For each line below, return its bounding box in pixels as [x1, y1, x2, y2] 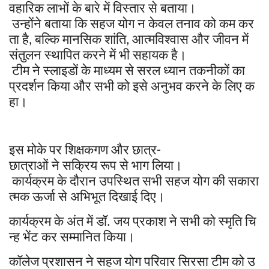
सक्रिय [62, 155, 97, 174]
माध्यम [94, 60, 122, 79]
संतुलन [9, 44, 41, 63]
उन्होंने [12, 13, 41, 32]
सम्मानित [60, 226, 100, 245]
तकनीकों [189, 60, 229, 79]
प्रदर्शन [9, 76, 44, 94]
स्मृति [219, 211, 242, 229]
